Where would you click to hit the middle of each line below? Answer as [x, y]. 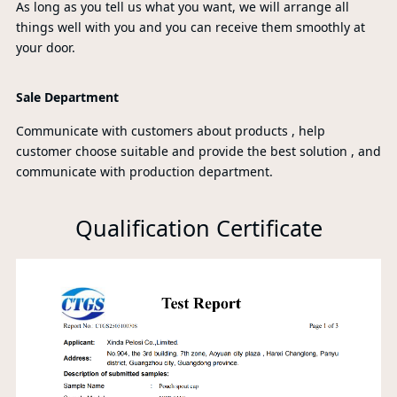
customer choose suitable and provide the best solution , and [198, 152]
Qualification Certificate [198, 228]
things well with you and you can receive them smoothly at [190, 27]
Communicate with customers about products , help [170, 131]
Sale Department [67, 97]
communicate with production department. [144, 172]
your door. [47, 48]
